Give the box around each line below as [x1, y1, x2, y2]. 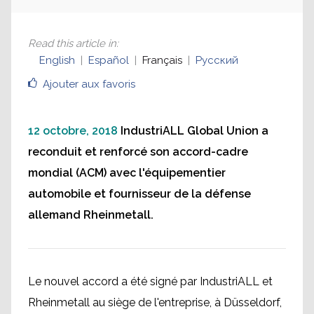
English [39, 54, 75, 67]
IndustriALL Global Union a [121, 124, 268, 138]
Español [88, 54, 129, 67]
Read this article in [28, 37, 116, 50]
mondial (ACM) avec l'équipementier [28, 166, 226, 180]
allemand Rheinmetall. [28, 208, 156, 222]
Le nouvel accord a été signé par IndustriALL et [28, 275, 273, 289]
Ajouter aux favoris [43, 78, 135, 91]
